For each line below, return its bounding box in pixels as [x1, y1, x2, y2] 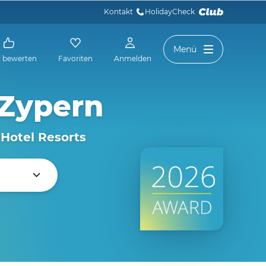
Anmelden [114, 54, 151, 63]
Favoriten [58, 54, 93, 63]
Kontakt [104, 7, 133, 16]
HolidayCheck [145, 7, 197, 16]
